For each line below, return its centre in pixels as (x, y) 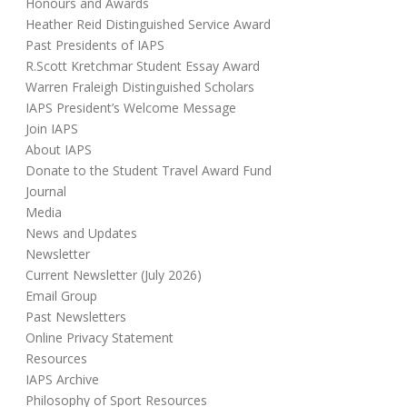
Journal (46, 192)
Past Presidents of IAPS (95, 45)
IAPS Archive (62, 380)
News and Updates (81, 233)
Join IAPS (52, 129)
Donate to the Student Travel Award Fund (149, 171)
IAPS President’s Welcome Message (131, 108)
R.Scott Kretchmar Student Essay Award (143, 66)
